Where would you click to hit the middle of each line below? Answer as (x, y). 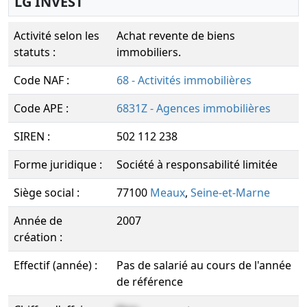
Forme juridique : (58, 164)
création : (38, 237)
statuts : (35, 52)
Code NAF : (41, 80)
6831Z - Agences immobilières (194, 108)
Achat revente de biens (176, 36)
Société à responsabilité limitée (197, 164)
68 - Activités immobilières (184, 80)
